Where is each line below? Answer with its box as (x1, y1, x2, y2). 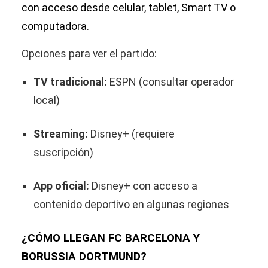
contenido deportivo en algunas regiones (33, 198, 229, 211)
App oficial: (33, 179, 89, 192)
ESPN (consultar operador (107, 75, 234, 88)
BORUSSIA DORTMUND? (22, 250, 147, 263)
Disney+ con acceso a (89, 179, 197, 192)
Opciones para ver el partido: (22, 48, 157, 60)
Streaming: (33, 127, 88, 140)
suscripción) (33, 146, 93, 159)
